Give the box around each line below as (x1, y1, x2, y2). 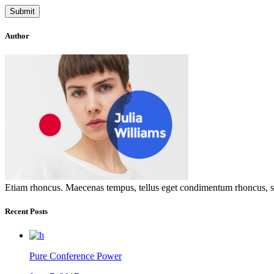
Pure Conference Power (29, 251, 122, 262)
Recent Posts (5, 207, 48, 217)
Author (5, 31, 29, 40)
